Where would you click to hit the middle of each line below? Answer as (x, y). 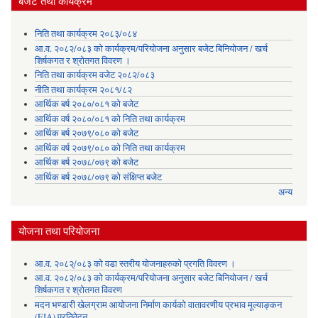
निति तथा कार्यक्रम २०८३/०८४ (86, 34)
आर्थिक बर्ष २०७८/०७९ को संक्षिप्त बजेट (98, 177)
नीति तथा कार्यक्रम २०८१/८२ (83, 89)
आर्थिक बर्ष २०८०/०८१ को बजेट (86, 104)
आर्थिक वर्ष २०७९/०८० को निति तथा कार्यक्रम (110, 148)
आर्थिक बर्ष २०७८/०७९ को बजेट (86, 163)
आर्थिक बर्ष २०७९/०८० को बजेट (86, 133)
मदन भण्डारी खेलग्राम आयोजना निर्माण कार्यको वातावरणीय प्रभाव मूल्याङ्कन (158, 305)
